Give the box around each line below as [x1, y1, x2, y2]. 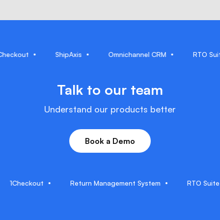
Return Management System [55, 179, 146, 188]
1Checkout [10, 50, 44, 59]
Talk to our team [57, 81, 163, 99]
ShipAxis [70, 50, 97, 59]
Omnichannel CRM [123, 50, 182, 59]
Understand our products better [44, 104, 176, 115]
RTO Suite [172, 179, 205, 188]
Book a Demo [85, 136, 135, 146]
